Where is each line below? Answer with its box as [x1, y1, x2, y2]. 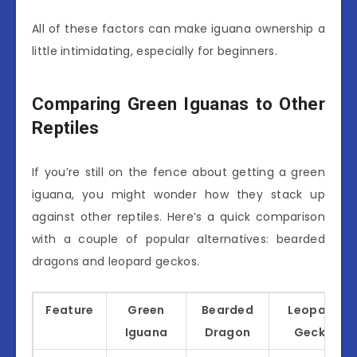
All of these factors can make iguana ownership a [32, 21, 325, 37]
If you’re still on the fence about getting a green [32, 164, 325, 180]
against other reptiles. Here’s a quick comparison [32, 209, 325, 225]
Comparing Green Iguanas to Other [32, 94, 325, 115]
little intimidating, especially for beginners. [32, 43, 277, 60]
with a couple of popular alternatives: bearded [32, 231, 325, 247]
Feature [45, 302, 94, 318]
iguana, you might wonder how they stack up [32, 186, 325, 202]
